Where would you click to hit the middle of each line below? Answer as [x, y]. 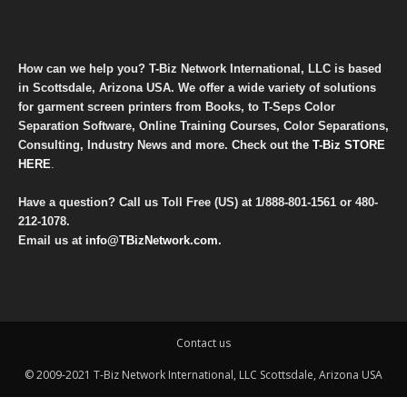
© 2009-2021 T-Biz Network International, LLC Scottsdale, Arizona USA [203, 375]
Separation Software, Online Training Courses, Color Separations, [203, 126]
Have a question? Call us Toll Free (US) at [137, 203]
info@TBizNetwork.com [152, 241]
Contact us [203, 343]
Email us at [52, 241]
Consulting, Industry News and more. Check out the [165, 145]
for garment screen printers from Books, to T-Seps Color [177, 107]
